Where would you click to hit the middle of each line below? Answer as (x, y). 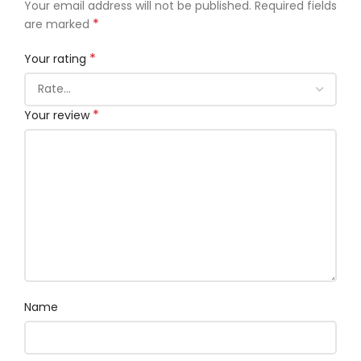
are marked (58, 24)
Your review (58, 115)
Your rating (57, 58)
